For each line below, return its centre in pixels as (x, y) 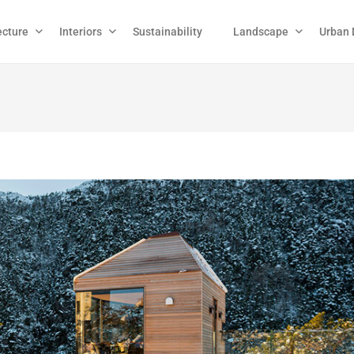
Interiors (81, 32)
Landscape (261, 32)
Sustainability (168, 32)
